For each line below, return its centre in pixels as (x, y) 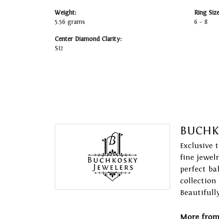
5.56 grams (70, 22)
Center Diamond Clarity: (88, 39)
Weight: (66, 13)
